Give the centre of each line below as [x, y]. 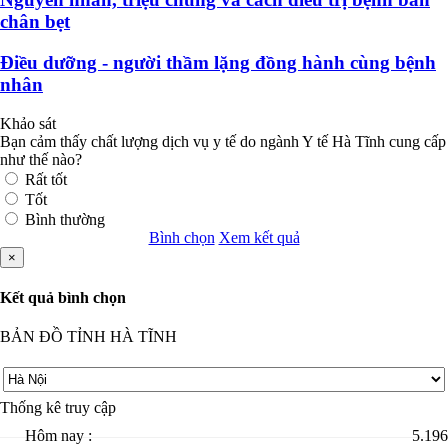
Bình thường [65, 219]
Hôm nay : [58, 436]
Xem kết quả [259, 237]
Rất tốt [46, 179]
